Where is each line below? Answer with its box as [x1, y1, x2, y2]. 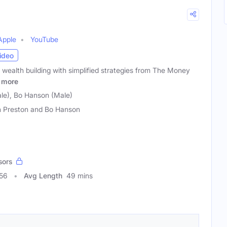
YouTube [30, 35, 58, 44]
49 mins [66, 171, 93, 180]
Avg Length [24, 171, 62, 180]
